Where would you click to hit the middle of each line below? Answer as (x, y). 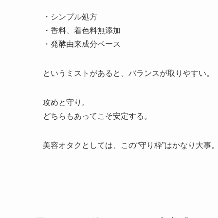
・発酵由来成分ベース (82, 44)
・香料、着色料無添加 (82, 30)
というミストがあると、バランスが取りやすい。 (128, 73)
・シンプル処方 (70, 17)
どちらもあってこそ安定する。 (97, 116)
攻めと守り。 (66, 102)
